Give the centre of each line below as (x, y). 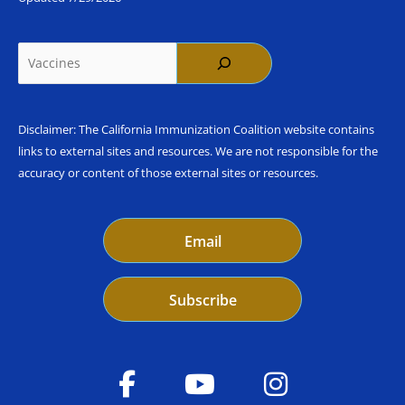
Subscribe (202, 301)
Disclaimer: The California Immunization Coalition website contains (196, 130)
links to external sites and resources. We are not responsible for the (198, 151)
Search (38, 52)
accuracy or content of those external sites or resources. (168, 173)
